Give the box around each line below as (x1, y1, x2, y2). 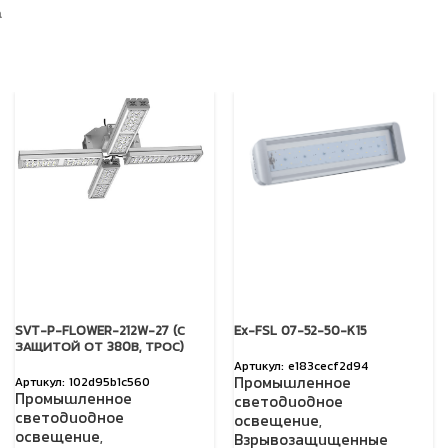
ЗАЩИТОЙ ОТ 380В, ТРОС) (15, 342, 184, 355)
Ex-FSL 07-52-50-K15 (234, 326, 367, 339)
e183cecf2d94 (288, 362, 369, 374)
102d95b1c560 (69, 378, 150, 390)
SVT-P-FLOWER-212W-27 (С (15, 326, 185, 339)
